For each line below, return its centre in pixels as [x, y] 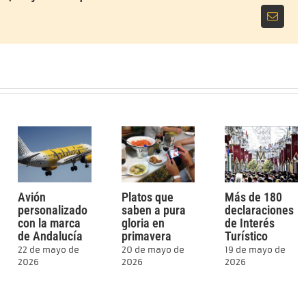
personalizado [53, 210]
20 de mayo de [153, 250]
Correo [287, 21]
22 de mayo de [49, 250]
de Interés [249, 223]
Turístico [246, 236]
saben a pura [153, 210]
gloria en [143, 223]
